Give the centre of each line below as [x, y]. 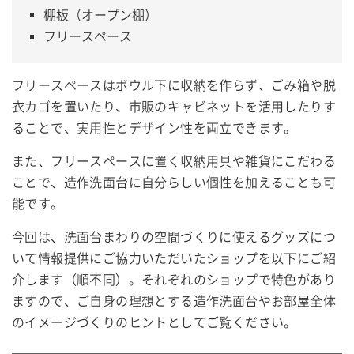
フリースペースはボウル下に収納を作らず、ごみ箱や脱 [174, 85]
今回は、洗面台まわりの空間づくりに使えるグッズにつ [174, 237]
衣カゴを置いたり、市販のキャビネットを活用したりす [174, 107]
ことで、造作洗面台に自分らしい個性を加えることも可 [174, 183]
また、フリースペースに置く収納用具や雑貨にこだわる [174, 161]
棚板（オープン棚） [100, 15]
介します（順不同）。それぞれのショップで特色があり [174, 280]
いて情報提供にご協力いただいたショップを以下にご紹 [174, 258]
